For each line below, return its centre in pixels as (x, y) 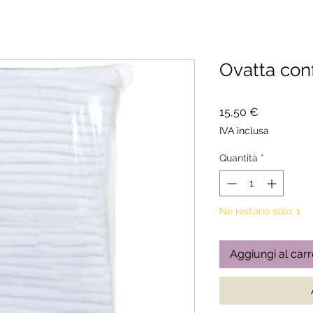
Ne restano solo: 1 (260, 211)
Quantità (239, 158)
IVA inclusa (244, 131)
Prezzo (276, 111)
